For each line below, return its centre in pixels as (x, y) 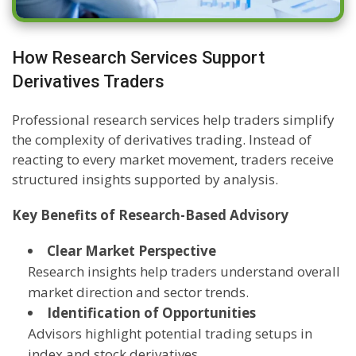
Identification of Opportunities (151, 313)
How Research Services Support (138, 58)
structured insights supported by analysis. (145, 180)
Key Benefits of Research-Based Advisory (150, 215)
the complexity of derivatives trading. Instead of (162, 140)
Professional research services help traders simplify (173, 120)
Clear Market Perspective (132, 251)
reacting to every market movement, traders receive (173, 160)
